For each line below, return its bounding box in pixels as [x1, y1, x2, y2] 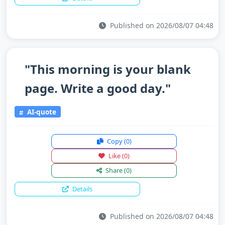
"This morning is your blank [25, 61, 191, 77]
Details [71, 184, 92, 193]
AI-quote [25, 106, 56, 117]
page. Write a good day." [25, 80, 171, 96]
